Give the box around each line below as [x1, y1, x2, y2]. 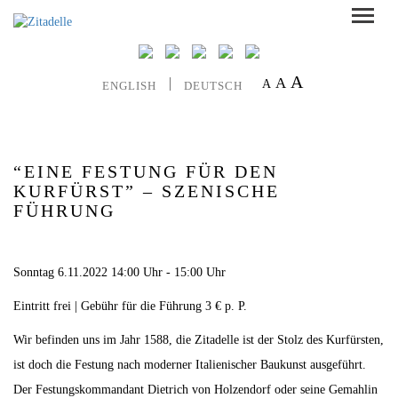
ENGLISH [101, 78, 156, 92]
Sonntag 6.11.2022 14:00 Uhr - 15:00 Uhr [13, 266, 226, 280]
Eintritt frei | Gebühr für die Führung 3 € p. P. [13, 299, 247, 314]
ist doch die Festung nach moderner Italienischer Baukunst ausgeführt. [13, 358, 366, 372]
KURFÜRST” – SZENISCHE [13, 181, 280, 202]
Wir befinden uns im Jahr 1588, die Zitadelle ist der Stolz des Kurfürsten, [13, 333, 384, 347]
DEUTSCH [183, 78, 243, 92]
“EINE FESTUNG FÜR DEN [13, 162, 278, 182]
